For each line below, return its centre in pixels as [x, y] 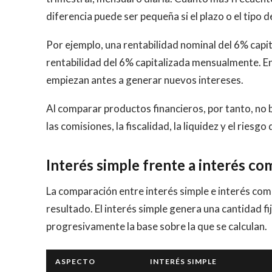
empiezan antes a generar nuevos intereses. [145, 80]
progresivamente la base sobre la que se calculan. [157, 226]
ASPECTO [75, 261]
